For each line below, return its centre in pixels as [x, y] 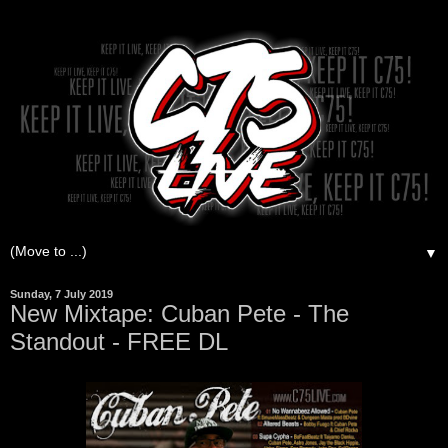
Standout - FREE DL [119, 342]
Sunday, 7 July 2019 [61, 294]
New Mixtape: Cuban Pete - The [179, 314]
